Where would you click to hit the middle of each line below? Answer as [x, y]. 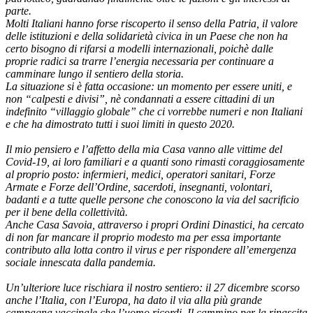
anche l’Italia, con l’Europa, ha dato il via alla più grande [134, 300]
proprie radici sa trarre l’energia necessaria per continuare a [140, 61]
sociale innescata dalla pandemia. [81, 263]
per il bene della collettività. [67, 212]
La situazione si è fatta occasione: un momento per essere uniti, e [149, 87]
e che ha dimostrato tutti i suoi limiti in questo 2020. [120, 124]
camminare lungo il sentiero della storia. [95, 74]
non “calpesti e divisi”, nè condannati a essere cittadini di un [140, 99]
